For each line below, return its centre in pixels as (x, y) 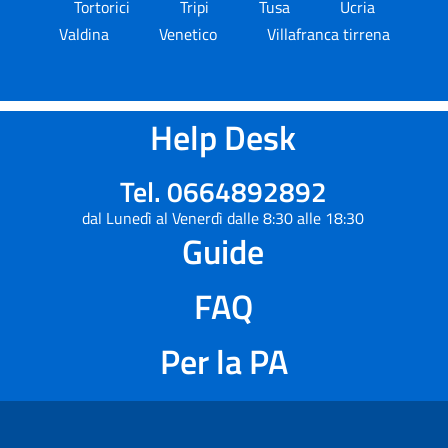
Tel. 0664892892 (223, 191)
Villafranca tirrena (328, 34)
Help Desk (223, 137)
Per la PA (224, 361)
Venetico (189, 34)
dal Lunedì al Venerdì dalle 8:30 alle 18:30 (223, 218)
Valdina (85, 34)
